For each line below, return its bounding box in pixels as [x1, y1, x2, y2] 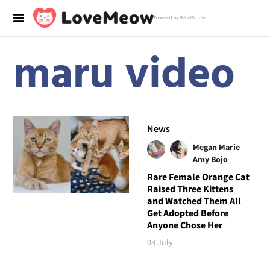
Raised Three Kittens [146, 182, 233, 195]
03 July [146, 236, 173, 248]
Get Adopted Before [146, 206, 228, 219]
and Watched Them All [146, 194, 241, 207]
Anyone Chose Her [146, 218, 222, 231]
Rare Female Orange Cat [146, 170, 250, 183]
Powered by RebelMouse [154, 14, 206, 22]
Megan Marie [192, 141, 240, 152]
